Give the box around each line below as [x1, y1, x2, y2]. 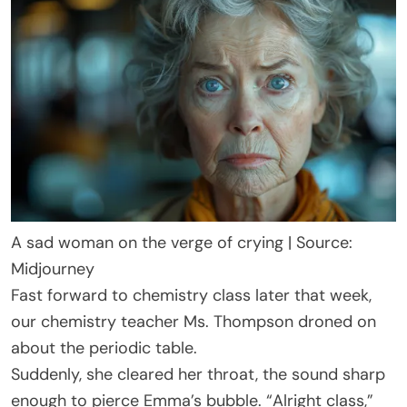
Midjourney [11, 258, 94, 281]
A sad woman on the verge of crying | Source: [11, 232, 352, 254]
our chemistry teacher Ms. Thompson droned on [11, 311, 376, 333]
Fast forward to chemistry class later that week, [11, 284, 372, 307]
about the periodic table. [11, 337, 197, 360]
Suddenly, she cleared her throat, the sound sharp [11, 363, 385, 386]
